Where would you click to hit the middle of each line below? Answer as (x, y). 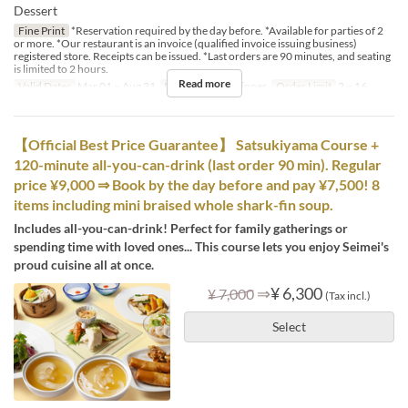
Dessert (36, 11)
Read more (204, 84)
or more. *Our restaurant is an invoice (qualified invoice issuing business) (185, 44)
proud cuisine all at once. (84, 265)
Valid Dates (44, 87)
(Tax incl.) (347, 296)
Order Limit (303, 87)
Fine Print (41, 31)
